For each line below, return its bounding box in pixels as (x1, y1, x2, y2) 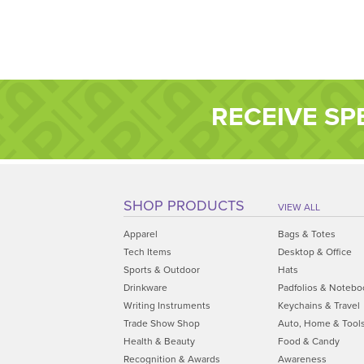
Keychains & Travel (277, 300, 360, 312)
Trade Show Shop (123, 318, 200, 330)
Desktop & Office (277, 246, 352, 258)
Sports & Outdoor (123, 264, 200, 276)
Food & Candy (277, 336, 340, 348)
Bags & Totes (277, 228, 336, 240)
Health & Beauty (123, 336, 195, 348)
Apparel (123, 228, 158, 240)
